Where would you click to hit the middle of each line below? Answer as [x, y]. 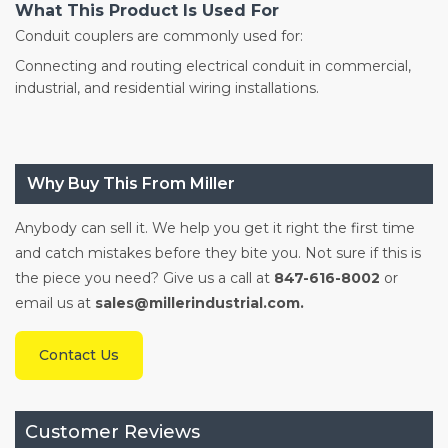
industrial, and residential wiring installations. [167, 88]
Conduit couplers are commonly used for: [159, 36]
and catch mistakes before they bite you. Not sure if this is [218, 253]
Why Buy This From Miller [131, 184]
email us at [53, 303]
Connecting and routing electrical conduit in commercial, [213, 66]
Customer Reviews [112, 432]
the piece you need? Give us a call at [144, 278]
